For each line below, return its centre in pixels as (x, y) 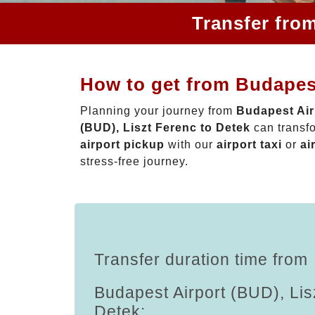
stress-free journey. (134, 161)
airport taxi (249, 144)
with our (191, 144)
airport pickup (122, 144)
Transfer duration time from (201, 259)
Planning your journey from (158, 110)
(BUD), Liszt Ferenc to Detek (165, 127)
